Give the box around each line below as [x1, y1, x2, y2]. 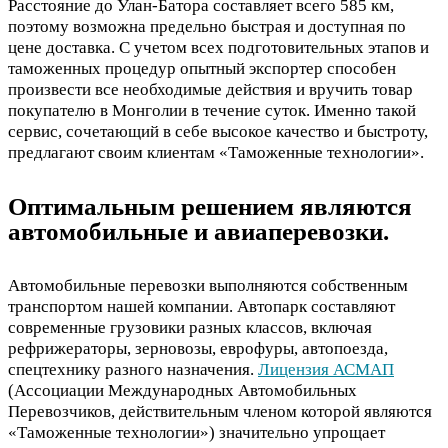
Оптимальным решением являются [8, 193, 412, 221]
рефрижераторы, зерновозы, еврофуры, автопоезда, [8, 338, 388, 358]
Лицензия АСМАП [258, 359, 394, 379]
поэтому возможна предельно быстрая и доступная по [8, 17, 406, 37]
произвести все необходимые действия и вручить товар [8, 80, 413, 100]
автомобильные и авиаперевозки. [8, 218, 389, 246]
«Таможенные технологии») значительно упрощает [8, 422, 385, 442]
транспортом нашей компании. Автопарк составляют [8, 296, 395, 316]
